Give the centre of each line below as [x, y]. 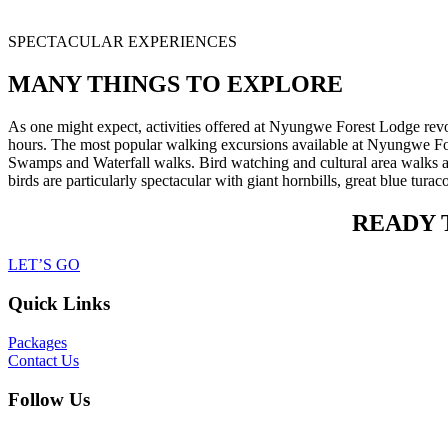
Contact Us [43, 360]
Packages [37, 342]
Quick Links [59, 304]
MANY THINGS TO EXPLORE [175, 83]
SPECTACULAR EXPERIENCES [122, 41]
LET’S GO [44, 265]
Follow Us [49, 399]
